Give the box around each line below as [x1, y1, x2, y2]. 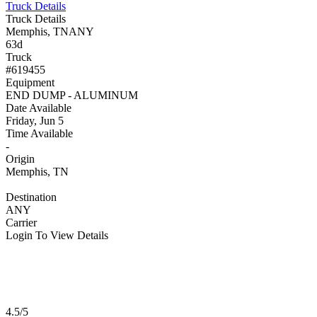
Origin [6, 152, 35, 165]
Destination [6, 190, 57, 203]
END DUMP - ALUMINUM [6, 88, 138, 101]
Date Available [6, 101, 71, 114]
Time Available [6, 127, 73, 139]
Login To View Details [6, 229, 108, 241]
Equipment [6, 76, 54, 88]
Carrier [6, 216, 37, 229]
